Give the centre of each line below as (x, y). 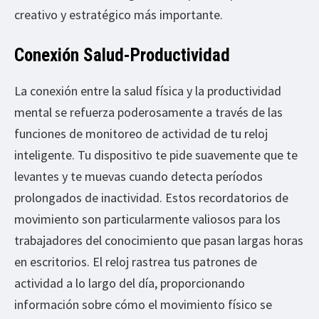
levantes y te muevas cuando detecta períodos (138, 176)
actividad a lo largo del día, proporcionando (130, 283)
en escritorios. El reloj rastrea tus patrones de (136, 261)
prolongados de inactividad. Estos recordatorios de (151, 197)
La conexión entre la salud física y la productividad (148, 90)
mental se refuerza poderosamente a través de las (148, 112)
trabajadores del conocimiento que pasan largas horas (159, 240)
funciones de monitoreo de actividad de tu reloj (141, 133)
